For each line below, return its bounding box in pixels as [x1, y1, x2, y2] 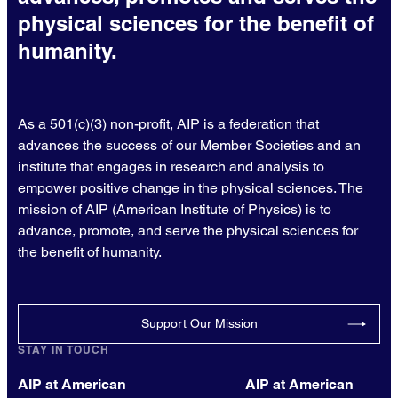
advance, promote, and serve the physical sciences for [18, 222, 358, 240]
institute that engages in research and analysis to [18, 158, 324, 176]
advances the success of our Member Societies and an [18, 137, 361, 155]
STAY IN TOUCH [18, 343, 109, 357]
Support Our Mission [140, 316, 258, 331]
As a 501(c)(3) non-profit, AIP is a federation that [18, 115, 319, 133]
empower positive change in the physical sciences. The [18, 179, 363, 197]
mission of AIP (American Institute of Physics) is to [18, 201, 331, 219]
